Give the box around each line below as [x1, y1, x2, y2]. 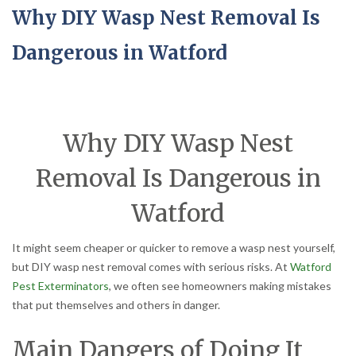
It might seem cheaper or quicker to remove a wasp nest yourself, [12, 241, 335, 255]
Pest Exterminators [12, 279, 109, 293]
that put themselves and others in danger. [12, 298, 220, 312]
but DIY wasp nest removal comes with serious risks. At [12, 260, 290, 274]
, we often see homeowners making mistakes [109, 279, 331, 293]
